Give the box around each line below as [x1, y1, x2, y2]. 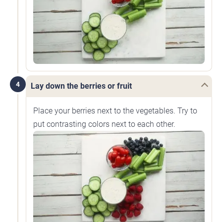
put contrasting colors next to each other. [33, 119, 175, 129]
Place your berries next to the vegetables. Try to [33, 106, 197, 115]
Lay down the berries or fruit [31, 81, 132, 91]
